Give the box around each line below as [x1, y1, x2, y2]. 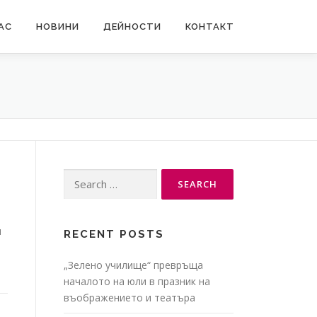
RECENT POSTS [64, 228, 164, 241]
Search [63, 170, 94, 183]
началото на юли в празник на [64, 275, 210, 288]
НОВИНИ [36, 21, 79, 32]
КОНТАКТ [185, 21, 234, 32]
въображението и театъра [64, 291, 195, 304]
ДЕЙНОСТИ [103, 21, 161, 32]
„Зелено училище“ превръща [64, 258, 203, 272]
